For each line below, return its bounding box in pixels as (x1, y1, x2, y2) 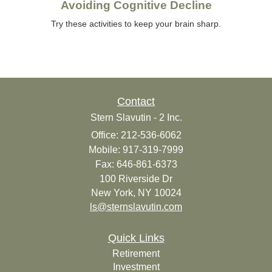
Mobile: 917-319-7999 (89, 144, 183, 155)
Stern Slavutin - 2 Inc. (90, 112, 182, 123)
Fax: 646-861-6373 (95, 159, 177, 170)
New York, (90, 188, 135, 199)
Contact (117, 95, 155, 108)
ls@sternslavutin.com (90, 202, 182, 212)
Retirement (112, 248, 160, 259)
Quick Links (107, 232, 165, 245)
